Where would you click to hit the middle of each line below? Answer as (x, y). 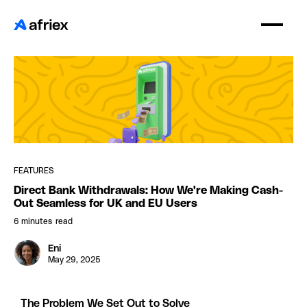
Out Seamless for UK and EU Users (106, 204)
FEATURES (34, 171)
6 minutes (33, 222)
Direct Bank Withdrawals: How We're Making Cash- (148, 191)
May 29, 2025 (74, 260)
